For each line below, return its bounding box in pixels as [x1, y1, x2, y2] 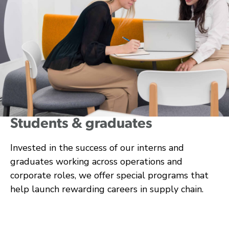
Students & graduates [10, 117, 152, 131]
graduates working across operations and [10, 155, 182, 168]
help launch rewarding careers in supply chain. [10, 182, 203, 195]
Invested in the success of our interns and [10, 141, 184, 154]
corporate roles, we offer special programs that [10, 169, 209, 181]
